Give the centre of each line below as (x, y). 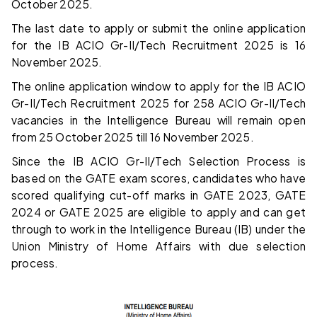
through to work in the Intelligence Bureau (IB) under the (158, 229)
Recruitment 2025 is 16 (238, 45)
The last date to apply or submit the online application (158, 28)
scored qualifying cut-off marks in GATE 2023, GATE (158, 195)
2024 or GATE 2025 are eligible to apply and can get (158, 212)
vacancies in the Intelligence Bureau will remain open (158, 120)
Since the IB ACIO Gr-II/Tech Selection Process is (158, 161)
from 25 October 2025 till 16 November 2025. (133, 137)
